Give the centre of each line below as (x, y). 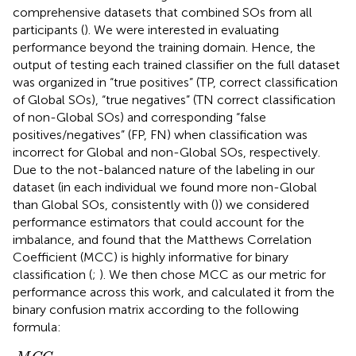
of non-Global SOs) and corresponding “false (139, 117)
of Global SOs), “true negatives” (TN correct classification (174, 99)
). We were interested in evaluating (182, 29)
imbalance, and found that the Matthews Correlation (162, 239)
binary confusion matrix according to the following (156, 309)
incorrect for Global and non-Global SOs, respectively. (166, 152)
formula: (37, 327)
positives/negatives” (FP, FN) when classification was (160, 134)
